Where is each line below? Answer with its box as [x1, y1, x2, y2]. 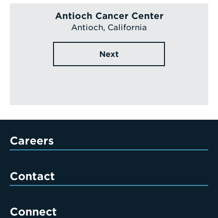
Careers [10, 134, 54, 147]
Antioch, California [71, 23, 147, 33]
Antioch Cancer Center [54, 11, 163, 21]
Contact [10, 170, 55, 183]
